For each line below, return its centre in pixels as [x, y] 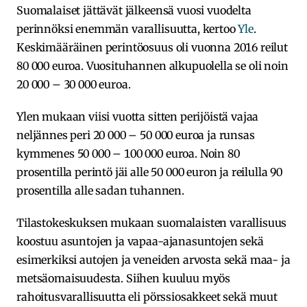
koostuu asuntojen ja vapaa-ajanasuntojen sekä [140, 241]
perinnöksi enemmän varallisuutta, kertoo [127, 28]
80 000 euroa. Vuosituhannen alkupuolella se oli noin [152, 65]
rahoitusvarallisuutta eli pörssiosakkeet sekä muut [147, 296]
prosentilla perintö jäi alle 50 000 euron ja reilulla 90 [150, 172]
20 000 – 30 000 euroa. [74, 84]
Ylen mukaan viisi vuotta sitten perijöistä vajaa [138, 116]
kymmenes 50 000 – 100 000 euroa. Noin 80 [128, 153]
